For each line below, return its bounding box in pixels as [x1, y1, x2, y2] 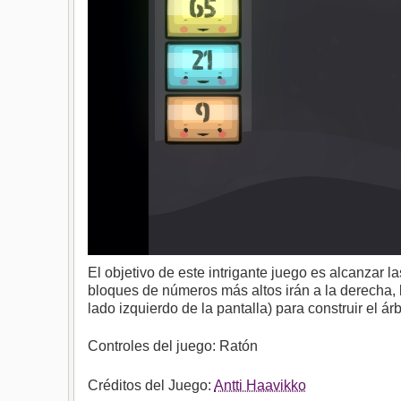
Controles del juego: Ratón [88, 338, 258, 354]
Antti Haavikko [214, 378, 306, 393]
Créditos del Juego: [88, 378, 214, 393]
